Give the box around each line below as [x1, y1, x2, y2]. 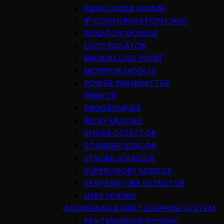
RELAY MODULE [84, 114, 142, 126]
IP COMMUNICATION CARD [84, 14, 187, 26]
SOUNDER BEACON [84, 139, 156, 151]
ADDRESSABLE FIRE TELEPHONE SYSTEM [64, 202, 215, 214]
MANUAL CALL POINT [84, 52, 163, 64]
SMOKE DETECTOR [84, 127, 156, 139]
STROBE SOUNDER [84, 152, 154, 164]
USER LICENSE [84, 189, 136, 201]
